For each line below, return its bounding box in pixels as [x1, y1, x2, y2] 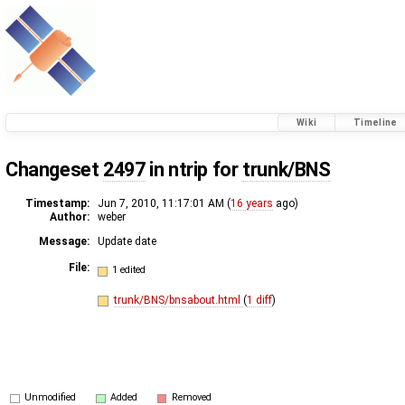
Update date [98, 234, 156, 248]
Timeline [353, 118, 398, 128]
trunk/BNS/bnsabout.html [113, 293, 243, 306]
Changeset [5, 157, 104, 181]
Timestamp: [25, 196, 89, 210]
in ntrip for [145, 157, 243, 181]
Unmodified [24, 391, 77, 403]
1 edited [112, 264, 146, 277]
